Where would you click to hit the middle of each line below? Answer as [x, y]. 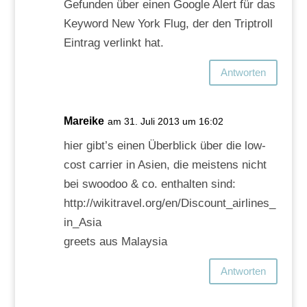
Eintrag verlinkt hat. [113, 42]
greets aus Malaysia [115, 241]
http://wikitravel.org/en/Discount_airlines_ [169, 203]
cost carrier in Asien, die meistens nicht [165, 164]
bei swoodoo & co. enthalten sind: [149, 184]
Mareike [84, 121]
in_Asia [82, 222]
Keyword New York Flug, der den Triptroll [168, 23]
